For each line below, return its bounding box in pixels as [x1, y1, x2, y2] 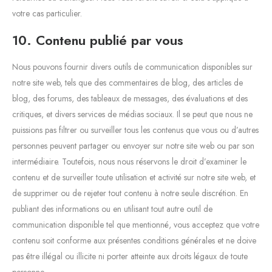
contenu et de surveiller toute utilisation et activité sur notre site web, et [12, 171, 256, 183]
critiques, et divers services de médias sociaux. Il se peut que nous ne [12, 107, 253, 120]
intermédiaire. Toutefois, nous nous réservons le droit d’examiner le [12, 155, 246, 168]
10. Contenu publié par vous [12, 30, 183, 50]
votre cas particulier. [12, 7, 82, 19]
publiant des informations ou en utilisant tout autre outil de [12, 202, 212, 215]
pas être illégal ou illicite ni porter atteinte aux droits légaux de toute [12, 250, 248, 262]
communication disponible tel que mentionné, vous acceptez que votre [12, 218, 259, 231]
